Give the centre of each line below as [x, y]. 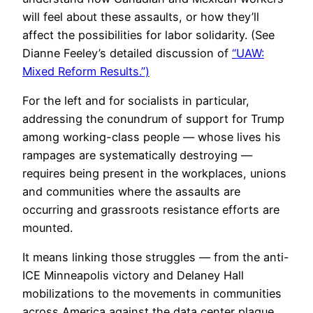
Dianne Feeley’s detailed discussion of [127, 53]
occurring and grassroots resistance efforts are [151, 209]
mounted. [48, 227]
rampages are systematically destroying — [137, 155]
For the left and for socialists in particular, [136, 100]
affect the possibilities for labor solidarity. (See [148, 35]
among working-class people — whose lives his [152, 137]
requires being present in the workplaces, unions [154, 173]
